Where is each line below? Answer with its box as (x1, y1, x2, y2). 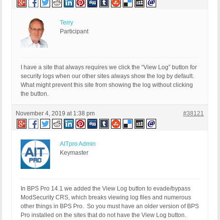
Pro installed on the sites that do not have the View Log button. (21, 212, 186, 219)
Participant (60, 28, 88, 35)
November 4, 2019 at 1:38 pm (16, 110, 95, 117)
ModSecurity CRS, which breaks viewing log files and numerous (21, 194, 191, 201)
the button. (21, 90, 49, 98)
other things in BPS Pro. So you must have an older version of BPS (21, 203, 199, 210)
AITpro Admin (60, 140, 96, 148)
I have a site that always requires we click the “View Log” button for (21, 64, 197, 71)
